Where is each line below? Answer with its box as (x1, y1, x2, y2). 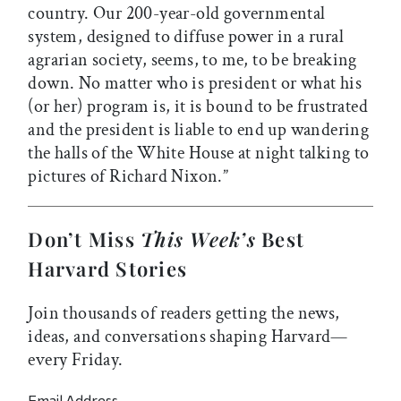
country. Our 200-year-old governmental (28, 2, 326, 26)
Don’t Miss (28, 226, 141, 253)
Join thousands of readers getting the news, (28, 302, 340, 326)
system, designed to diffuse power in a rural (28, 25, 344, 49)
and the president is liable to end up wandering (28, 118, 370, 142)
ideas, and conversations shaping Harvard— (28, 325, 348, 349)
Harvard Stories (28, 255, 188, 283)
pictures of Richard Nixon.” (28, 165, 229, 189)
